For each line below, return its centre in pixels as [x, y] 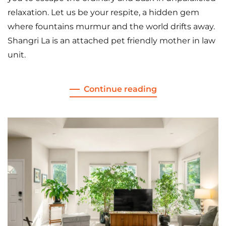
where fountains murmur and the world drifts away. [111, 26]
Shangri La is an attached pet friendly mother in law [111, 40]
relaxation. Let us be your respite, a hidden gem [103, 12]
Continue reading [120, 89]
